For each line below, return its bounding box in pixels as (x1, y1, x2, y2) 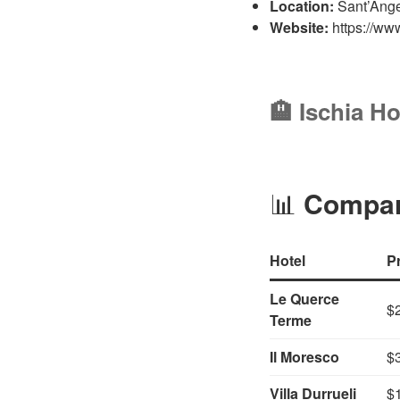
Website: (270, 16, 329, 37)
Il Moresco (270, 346, 339, 367)
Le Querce (270, 287, 339, 309)
